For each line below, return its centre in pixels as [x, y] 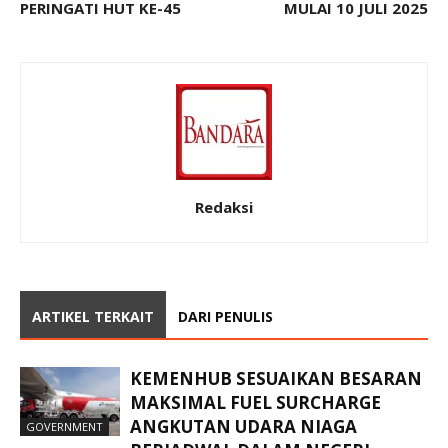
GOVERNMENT [64, 426]
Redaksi [224, 206]
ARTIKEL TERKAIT [93, 316]
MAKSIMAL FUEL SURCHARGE [255, 402]
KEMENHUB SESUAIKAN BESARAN [276, 378]
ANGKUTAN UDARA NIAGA [243, 426]
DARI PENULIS [225, 316]
